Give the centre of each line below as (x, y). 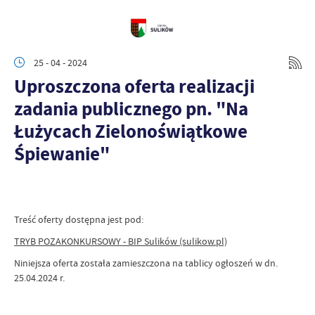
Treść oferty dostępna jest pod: (79, 219)
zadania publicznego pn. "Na (131, 109)
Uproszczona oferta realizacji (134, 86)
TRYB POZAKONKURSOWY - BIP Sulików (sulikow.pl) (121, 241)
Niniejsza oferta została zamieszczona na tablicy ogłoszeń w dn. (146, 263)
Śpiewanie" (62, 154)
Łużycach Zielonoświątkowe (131, 131)
